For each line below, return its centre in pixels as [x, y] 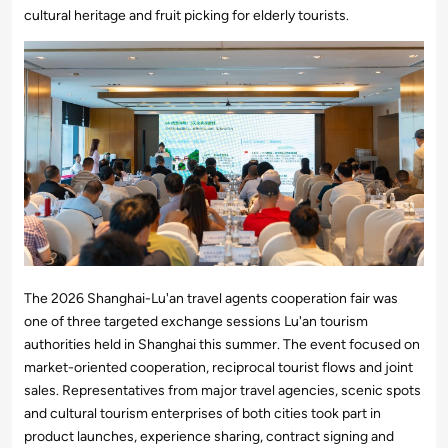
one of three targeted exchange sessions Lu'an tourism [196, 322]
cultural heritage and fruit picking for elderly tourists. [186, 16]
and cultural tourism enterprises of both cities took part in [202, 414]
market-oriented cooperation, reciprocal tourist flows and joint [218, 368]
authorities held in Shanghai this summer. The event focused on [222, 345]
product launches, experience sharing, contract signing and [209, 437]
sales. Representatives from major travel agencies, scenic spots [222, 391]
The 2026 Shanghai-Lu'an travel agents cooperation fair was [211, 299]
